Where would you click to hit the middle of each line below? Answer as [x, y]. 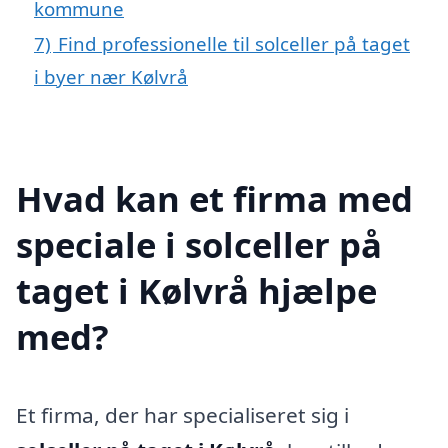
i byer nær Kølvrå [111, 76]
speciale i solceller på [199, 244]
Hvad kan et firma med [214, 198]
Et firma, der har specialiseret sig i [182, 414]
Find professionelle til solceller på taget [234, 43]
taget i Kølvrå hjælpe [196, 290]
